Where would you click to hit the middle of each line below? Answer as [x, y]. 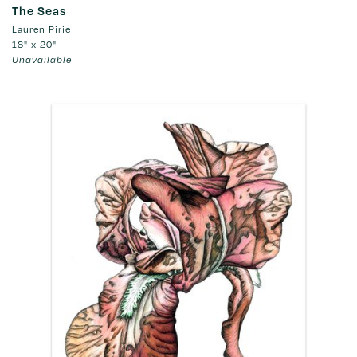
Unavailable [42, 60]
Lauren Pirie [41, 29]
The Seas [39, 11]
